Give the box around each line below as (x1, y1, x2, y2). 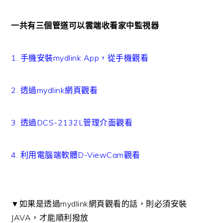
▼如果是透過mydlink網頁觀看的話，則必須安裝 (11, 199, 187, 209)
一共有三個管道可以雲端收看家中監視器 (11, 20, 159, 30)
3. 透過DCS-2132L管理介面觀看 (11, 117, 133, 127)
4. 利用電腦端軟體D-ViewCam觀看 (11, 150, 140, 160)
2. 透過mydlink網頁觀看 (11, 85, 98, 95)
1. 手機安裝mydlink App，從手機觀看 (11, 53, 149, 63)
